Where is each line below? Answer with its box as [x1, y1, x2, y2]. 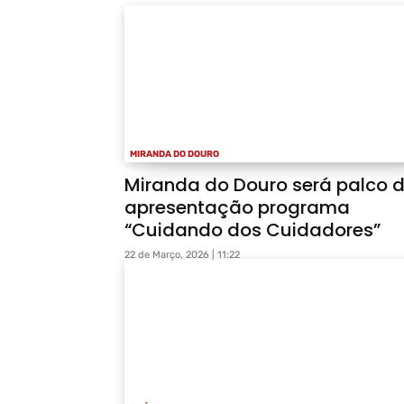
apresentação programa [124, 195, 350, 221]
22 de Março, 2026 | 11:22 [124, 249, 240, 262]
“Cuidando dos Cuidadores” [124, 217, 381, 243]
